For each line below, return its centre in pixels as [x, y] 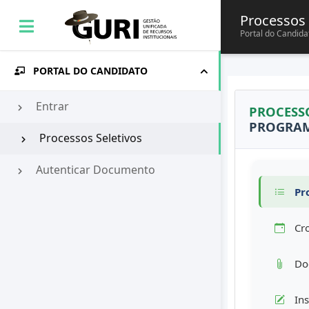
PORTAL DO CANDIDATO [90, 70]
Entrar [51, 107]
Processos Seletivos [89, 138]
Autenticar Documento [94, 170]
